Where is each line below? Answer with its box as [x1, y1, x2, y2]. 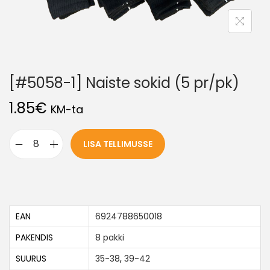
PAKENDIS [16, 231, 53, 244]
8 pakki [95, 231, 124, 244]
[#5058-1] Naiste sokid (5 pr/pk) [9, 73, 239, 93]
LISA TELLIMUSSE [83, 138, 152, 151]
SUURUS [16, 253, 46, 265]
